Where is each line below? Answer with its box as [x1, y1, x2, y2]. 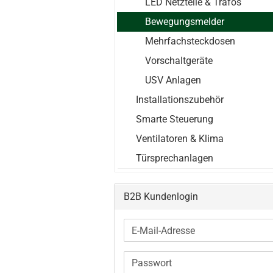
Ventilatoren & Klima [136, 133, 224, 144]
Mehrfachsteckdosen [145, 35, 235, 47]
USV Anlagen [145, 74, 201, 86]
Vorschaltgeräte [145, 55, 213, 66]
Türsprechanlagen [136, 152, 213, 164]
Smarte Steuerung [136, 113, 213, 125]
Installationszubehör [136, 94, 224, 105]
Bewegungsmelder [145, 16, 224, 27]
